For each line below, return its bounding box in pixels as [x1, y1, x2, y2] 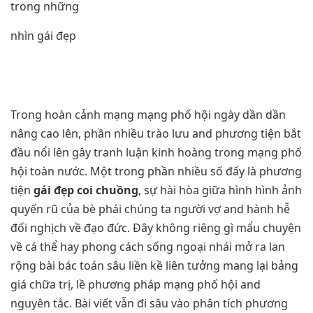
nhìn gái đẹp [10, 27, 76, 43]
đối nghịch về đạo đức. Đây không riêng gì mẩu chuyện [10, 220, 301, 236]
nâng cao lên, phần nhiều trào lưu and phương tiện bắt [10, 126, 301, 142]
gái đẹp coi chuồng [34, 182, 138, 198]
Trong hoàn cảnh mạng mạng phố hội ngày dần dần [10, 107, 286, 123]
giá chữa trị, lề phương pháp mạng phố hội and [10, 277, 261, 293]
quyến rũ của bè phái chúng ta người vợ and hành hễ [10, 201, 290, 217]
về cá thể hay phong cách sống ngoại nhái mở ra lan [10, 239, 285, 255]
